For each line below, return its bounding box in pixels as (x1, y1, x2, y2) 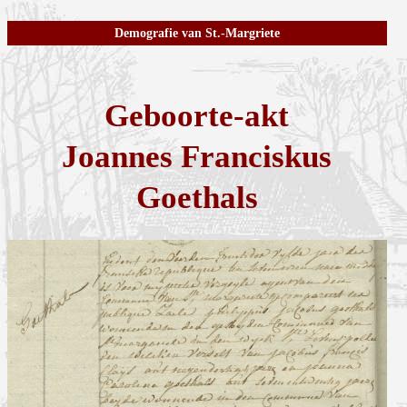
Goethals (135, 180, 258, 216)
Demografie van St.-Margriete (114, 26, 280, 41)
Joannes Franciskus (62, 139, 333, 175)
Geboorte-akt (104, 98, 290, 134)
